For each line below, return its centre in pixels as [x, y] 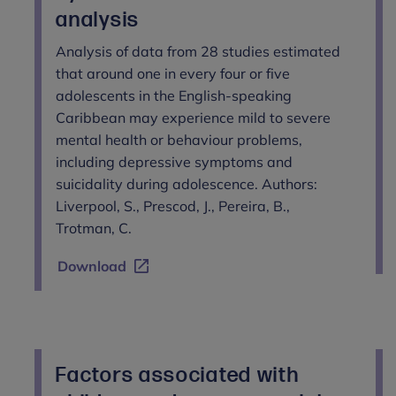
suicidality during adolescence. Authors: [187, 183]
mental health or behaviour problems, [179, 139]
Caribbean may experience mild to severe [194, 117]
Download [92, 266]
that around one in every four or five [173, 73]
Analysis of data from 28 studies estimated [198, 51]
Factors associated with [178, 375]
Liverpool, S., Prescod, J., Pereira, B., [173, 206]
